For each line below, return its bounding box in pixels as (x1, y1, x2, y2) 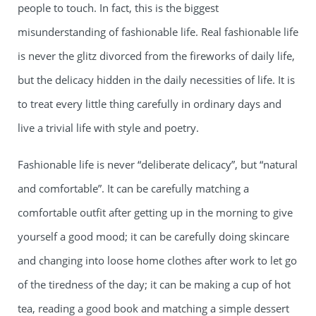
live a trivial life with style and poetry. (18, 121, 199, 135)
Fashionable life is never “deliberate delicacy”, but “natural (18, 157, 298, 171)
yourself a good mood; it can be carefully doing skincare (18, 229, 289, 243)
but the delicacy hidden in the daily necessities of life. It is (18, 73, 295, 87)
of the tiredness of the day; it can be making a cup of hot (18, 277, 291, 291)
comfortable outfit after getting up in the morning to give (18, 205, 293, 219)
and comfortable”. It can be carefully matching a (18, 181, 249, 195)
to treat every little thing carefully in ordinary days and (18, 97, 281, 111)
